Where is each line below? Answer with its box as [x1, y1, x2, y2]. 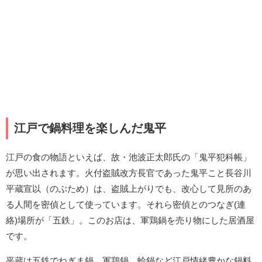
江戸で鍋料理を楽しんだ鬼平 [14, 122, 166, 135]
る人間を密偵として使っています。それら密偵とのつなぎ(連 [6, 199, 246, 209]
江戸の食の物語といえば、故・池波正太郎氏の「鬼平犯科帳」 [6, 151, 251, 162]
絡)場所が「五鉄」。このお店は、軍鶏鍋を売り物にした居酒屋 [6, 215, 254, 225]
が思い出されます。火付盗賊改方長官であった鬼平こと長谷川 [6, 167, 251, 178]
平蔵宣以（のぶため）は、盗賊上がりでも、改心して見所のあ [6, 183, 251, 194]
